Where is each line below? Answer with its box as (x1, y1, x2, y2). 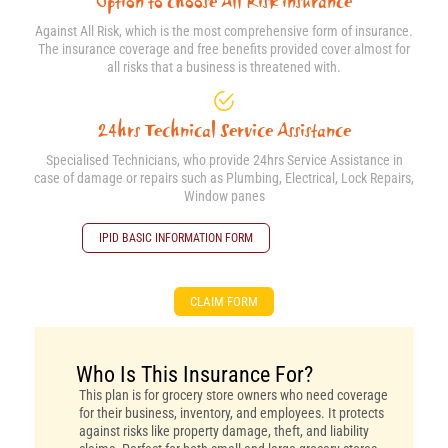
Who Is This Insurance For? (76, 362, 314, 388)
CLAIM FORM (190, 293, 258, 309)
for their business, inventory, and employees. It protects (79, 405, 385, 422)
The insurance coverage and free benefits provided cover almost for (38, 40, 410, 57)
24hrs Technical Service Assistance (97, 117, 351, 146)
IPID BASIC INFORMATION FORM (98, 231, 253, 246)
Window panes (183, 188, 265, 205)
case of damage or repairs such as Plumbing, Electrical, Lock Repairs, (34, 170, 414, 187)
